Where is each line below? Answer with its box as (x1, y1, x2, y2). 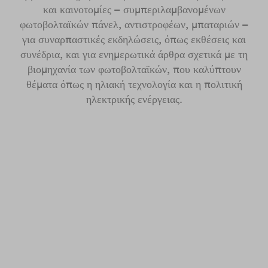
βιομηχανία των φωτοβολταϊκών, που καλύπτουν (27, 62, 241, 76)
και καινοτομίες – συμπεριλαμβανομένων (42, 2, 226, 16)
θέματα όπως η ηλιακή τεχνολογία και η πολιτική (26, 77, 242, 91)
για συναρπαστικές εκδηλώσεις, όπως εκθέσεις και (22, 32, 246, 46)
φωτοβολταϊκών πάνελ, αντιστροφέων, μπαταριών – (19, 17, 249, 31)
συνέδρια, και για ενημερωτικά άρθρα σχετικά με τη (20, 47, 248, 61)
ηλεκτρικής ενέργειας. (86, 92, 182, 106)
